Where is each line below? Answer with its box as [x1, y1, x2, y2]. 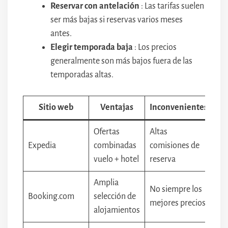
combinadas [94, 141, 136, 150]
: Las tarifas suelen [139, 2, 204, 11]
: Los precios [133, 43, 177, 52]
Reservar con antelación [50, 2, 139, 11]
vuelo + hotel [94, 155, 139, 164]
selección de [94, 192, 136, 201]
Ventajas [100, 103, 133, 112]
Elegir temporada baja [50, 43, 133, 52]
